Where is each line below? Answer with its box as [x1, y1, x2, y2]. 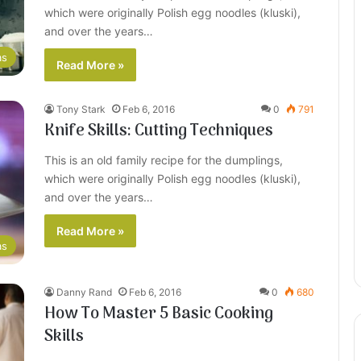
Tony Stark [56, 103, 106, 115]
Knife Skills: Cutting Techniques [44, 118, 273, 144]
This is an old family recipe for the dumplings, [44, 153, 283, 167]
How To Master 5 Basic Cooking [44, 301, 273, 328]
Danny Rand [56, 286, 112, 299]
